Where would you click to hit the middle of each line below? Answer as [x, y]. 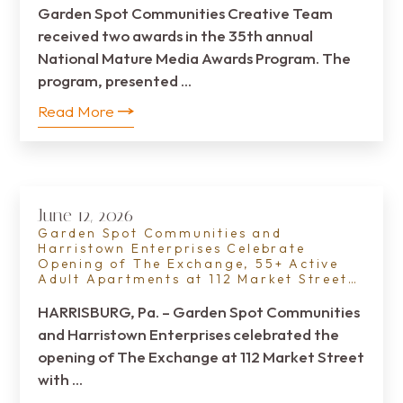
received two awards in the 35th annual [175, 36]
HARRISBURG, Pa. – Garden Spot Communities [199, 312]
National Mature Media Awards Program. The [194, 58]
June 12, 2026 [85, 215]
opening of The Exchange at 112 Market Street [201, 357]
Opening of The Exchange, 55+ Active [188, 264]
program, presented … [115, 81]
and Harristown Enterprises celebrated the [188, 334]
